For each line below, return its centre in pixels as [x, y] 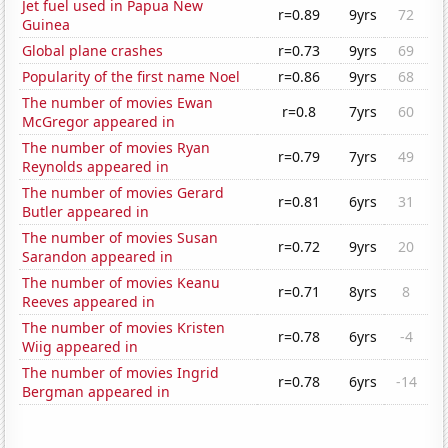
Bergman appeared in [96, 392]
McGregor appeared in [99, 122]
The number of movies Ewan [118, 103]
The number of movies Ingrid [121, 373]
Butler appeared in [86, 212]
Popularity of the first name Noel [131, 77]
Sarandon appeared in [98, 257]
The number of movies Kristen [124, 328]
